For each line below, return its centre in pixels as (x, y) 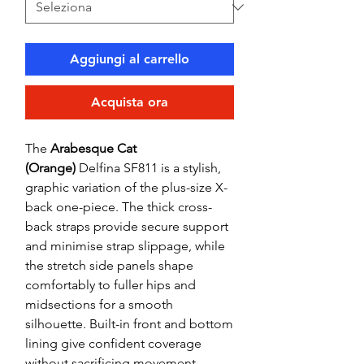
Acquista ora (130, 102)
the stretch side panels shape (109, 266)
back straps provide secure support (127, 227)
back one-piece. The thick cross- (119, 207)
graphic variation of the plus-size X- (126, 188)
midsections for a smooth (99, 305)
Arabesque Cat (93, 149)
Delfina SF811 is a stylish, (148, 168)
